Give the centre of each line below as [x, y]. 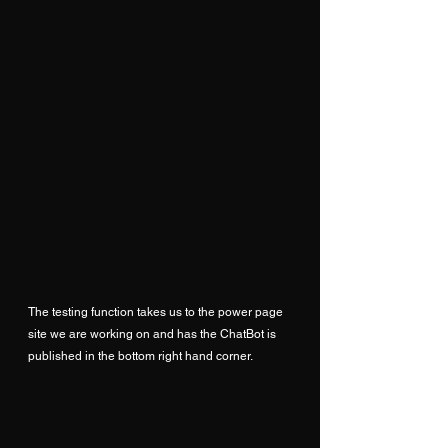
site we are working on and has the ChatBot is [153, 333]
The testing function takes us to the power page [157, 311]
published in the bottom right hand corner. [140, 355]
